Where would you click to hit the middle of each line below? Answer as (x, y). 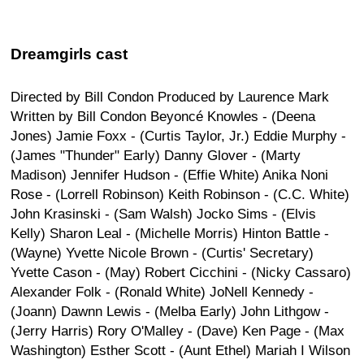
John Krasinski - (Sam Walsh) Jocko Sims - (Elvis (163, 214)
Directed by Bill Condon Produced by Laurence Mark (170, 97)
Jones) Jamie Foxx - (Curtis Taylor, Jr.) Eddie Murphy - (178, 136)
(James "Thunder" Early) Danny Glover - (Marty (156, 155)
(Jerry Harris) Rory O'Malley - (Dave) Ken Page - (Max (178, 331)
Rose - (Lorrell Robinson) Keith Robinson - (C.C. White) (180, 194)
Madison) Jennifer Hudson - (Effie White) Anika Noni (169, 175)
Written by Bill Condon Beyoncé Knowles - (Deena (163, 116)
